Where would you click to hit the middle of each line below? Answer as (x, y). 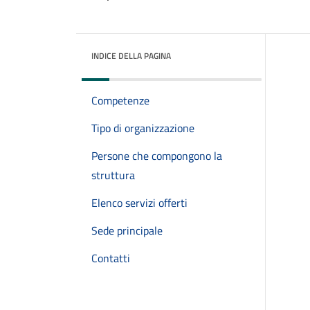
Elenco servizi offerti (139, 203)
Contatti (111, 258)
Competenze (120, 100)
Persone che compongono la (157, 156)
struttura (113, 175)
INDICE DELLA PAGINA (131, 56)
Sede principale (127, 230)
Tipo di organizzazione (143, 128)
